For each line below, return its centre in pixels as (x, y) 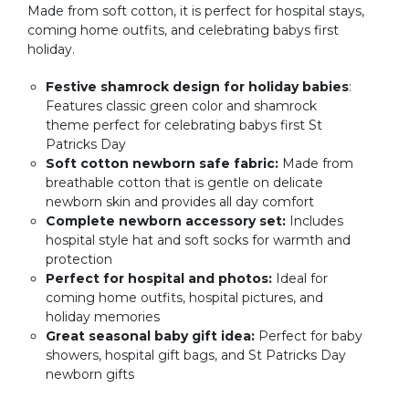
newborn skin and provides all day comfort (180, 202)
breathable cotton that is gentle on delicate (184, 183)
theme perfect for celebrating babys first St (184, 126)
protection (79, 260)
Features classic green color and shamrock (181, 106)
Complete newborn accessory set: (166, 221)
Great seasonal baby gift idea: (150, 336)
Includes (315, 221)
